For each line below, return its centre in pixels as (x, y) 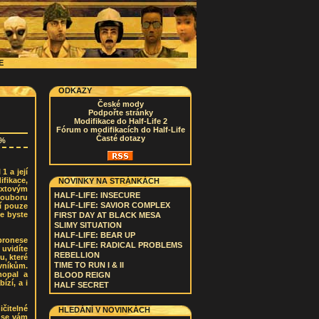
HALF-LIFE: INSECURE (97, 195)
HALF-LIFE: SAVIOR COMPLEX (112, 205)
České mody (120, 104)
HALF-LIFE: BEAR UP (95, 235)
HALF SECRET (82, 285)
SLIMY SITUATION (88, 225)
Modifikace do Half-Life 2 (120, 121)
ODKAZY (75, 90)
